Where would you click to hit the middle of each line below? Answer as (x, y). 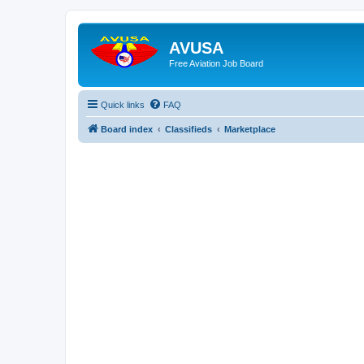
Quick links (123, 104)
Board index (127, 129)
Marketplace (250, 129)
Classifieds (188, 129)
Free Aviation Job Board (216, 63)
